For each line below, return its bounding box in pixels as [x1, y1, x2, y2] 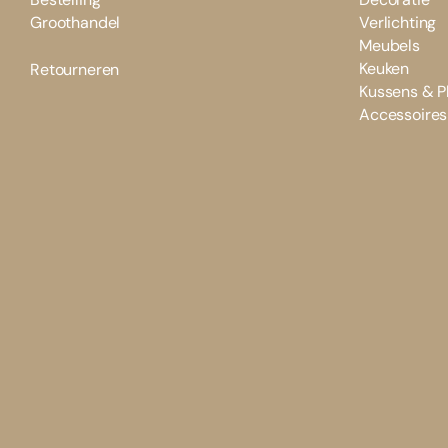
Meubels [359, 35, 420, 57]
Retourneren [30, 59, 120, 81]
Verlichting [359, 12, 437, 34]
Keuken [359, 58, 410, 80]
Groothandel [30, 12, 121, 34]
